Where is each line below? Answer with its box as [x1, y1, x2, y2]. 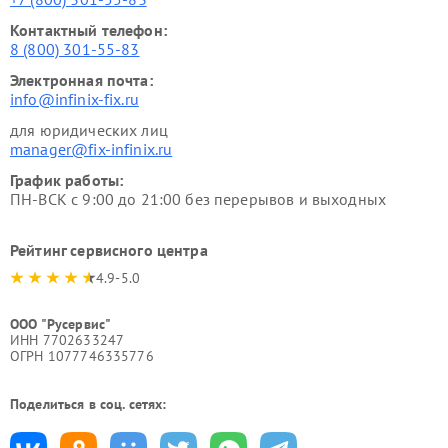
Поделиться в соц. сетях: [10, 395, 167, 414]
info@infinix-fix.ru [10, 89, 139, 110]
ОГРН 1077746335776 [10, 347, 154, 366]
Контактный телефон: [10, 20, 167, 41]
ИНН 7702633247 [10, 331, 125, 350]
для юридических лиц [10, 120, 168, 141]
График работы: [10, 170, 124, 191]
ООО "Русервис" [10, 315, 112, 334]
